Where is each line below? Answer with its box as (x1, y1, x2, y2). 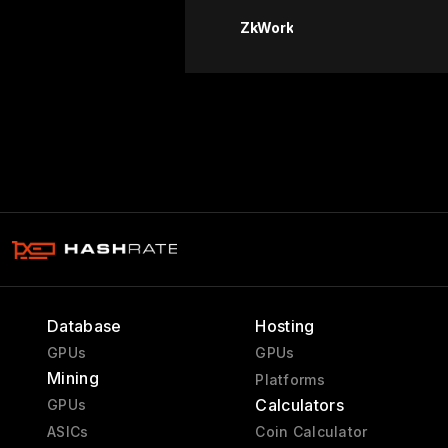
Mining (47, 368, 99, 388)
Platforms (255, 371, 325, 388)
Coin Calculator (255, 423, 368, 440)
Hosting (255, 316, 315, 336)
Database (47, 316, 122, 336)
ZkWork (240, 19, 294, 36)
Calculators (255, 395, 344, 415)
